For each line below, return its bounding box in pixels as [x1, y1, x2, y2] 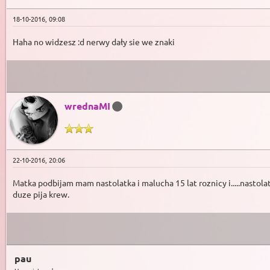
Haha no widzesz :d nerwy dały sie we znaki [13, 36, 175, 47]
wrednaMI [64, 99, 110, 112]
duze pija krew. [13, 188, 69, 199]
